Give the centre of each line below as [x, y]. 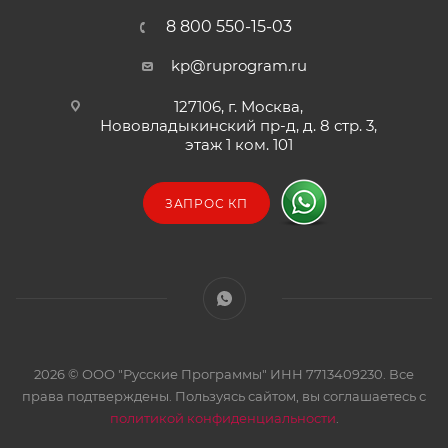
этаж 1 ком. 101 [238, 145]
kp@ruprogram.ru [238, 66]
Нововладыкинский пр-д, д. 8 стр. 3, [238, 126]
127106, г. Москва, [238, 107]
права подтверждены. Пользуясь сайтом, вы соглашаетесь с [224, 396]
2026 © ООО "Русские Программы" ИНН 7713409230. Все [224, 374]
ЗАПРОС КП [206, 204]
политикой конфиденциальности [222, 418]
